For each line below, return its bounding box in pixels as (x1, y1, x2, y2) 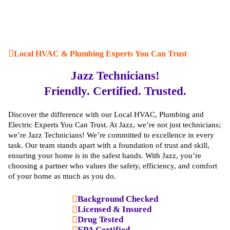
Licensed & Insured (78, 204, 151, 215)
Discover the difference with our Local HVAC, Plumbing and (8, 110, 204, 119)
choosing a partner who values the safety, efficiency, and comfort (8, 162, 217, 170)
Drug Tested (78, 215, 123, 225)
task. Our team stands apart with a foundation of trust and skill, (8, 141, 209, 150)
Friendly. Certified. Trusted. (44, 85, 186, 98)
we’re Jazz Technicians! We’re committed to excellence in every (8, 131, 214, 140)
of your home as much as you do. (8, 172, 116, 181)
